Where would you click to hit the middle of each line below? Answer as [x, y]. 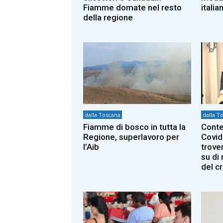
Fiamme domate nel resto [132, 8]
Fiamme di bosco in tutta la [134, 127]
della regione [108, 18]
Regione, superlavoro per [131, 137]
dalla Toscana [103, 114]
